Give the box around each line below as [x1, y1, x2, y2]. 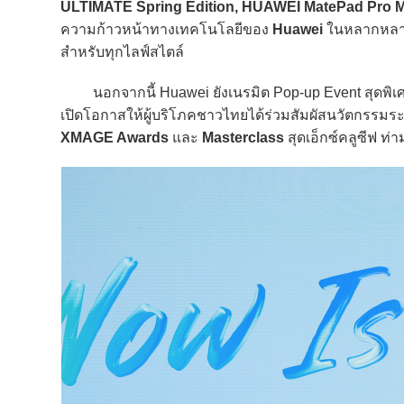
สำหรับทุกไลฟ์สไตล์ [60, 44, 184, 60]
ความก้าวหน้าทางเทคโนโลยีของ [60, 22, 272, 37]
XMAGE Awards [60, 130, 169, 145]
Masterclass [202, 130, 288, 145]
